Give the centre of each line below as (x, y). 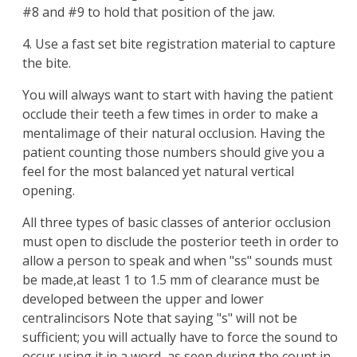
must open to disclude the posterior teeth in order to (180, 242)
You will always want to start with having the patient (178, 95)
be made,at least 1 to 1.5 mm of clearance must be (171, 280)
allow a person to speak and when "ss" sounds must (177, 261)
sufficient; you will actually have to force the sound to (180, 337)
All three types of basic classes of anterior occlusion (177, 223)
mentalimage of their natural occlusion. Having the (174, 133)
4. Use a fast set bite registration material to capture (179, 44)
